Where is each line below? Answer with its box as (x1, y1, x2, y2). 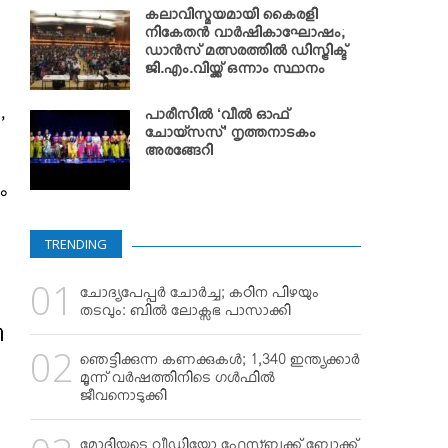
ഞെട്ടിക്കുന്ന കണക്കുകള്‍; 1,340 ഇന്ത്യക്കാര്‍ (80, 352, 360, 374)
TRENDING (45, 234, 107, 253)
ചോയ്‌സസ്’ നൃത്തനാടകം (145, 125, 316, 147)
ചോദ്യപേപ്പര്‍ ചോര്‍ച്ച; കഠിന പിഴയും (80, 285, 319, 307)
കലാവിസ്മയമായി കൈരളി (145, 7, 318, 29)
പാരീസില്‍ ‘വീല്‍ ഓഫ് (145, 107, 289, 129)
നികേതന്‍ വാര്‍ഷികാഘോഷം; (145, 25, 345, 47)
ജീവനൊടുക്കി (80, 388, 167, 410)
